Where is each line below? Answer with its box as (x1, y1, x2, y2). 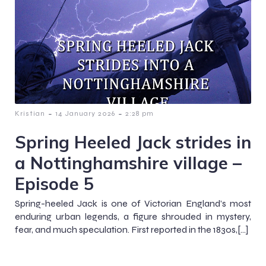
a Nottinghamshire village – (15, 151, 242, 173)
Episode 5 (15, 172, 94, 194)
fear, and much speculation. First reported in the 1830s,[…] (15, 223, 248, 235)
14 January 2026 (55, 109, 115, 118)
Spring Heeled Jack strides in (15, 131, 251, 153)
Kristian (15, 109, 45, 118)
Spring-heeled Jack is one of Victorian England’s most (15, 197, 251, 209)
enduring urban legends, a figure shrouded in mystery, (15, 210, 251, 222)
